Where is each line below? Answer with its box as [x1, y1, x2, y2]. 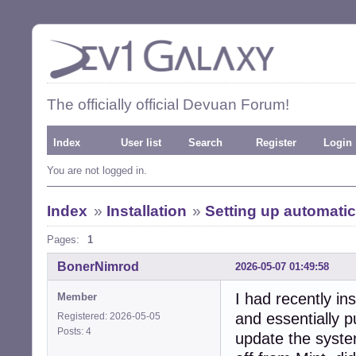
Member [57, 290, 97, 303]
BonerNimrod [57, 259, 139, 273]
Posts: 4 [57, 325, 96, 337]
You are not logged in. [47, 164, 147, 176]
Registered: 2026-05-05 [57, 310, 161, 322]
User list [121, 137, 161, 149]
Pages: [47, 234, 79, 246]
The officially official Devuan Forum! [47, 96, 289, 113]
